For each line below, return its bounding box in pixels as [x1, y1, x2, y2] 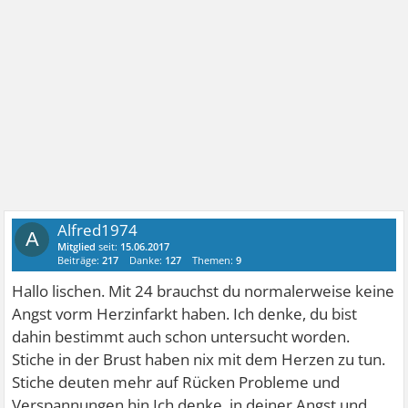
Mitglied [57, 240, 97, 254]
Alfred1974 [57, 219, 138, 241]
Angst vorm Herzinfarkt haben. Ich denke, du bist [12, 303, 358, 325]
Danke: [129, 253, 166, 268]
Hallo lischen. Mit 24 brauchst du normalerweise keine [12, 280, 395, 302]
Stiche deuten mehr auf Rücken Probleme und [12, 372, 341, 393]
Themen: [192, 253, 237, 268]
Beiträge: [57, 253, 103, 268]
